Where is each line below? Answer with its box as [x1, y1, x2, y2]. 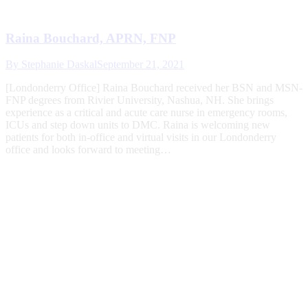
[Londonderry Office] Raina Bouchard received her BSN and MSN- [5, 82, 302, 94]
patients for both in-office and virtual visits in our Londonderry [5, 131, 276, 144]
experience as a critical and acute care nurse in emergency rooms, [5, 107, 287, 119]
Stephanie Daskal [21, 58, 97, 71]
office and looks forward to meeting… [5, 144, 171, 156]
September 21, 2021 [97, 58, 184, 71]
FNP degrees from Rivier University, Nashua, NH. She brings [5, 94, 274, 107]
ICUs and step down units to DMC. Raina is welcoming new [5, 119, 270, 131]
